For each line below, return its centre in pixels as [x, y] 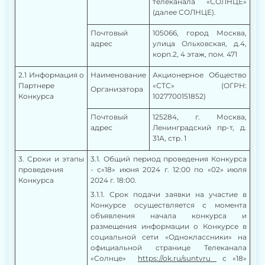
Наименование [118, 75]
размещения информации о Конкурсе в [169, 226]
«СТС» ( [188, 85]
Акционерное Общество [200, 75]
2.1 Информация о [51, 75]
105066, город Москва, [200, 33]
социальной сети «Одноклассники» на [169, 237]
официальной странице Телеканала [169, 248]
